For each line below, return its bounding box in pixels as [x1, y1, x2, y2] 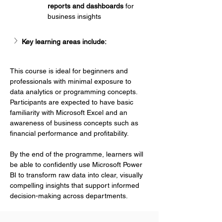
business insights [48, 12, 101, 20]
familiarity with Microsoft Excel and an [10, 109, 129, 116]
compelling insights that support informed [10, 181, 141, 189]
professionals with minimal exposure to [10, 77, 133, 85]
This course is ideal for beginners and [10, 67, 130, 75]
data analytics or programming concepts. [10, 88, 139, 96]
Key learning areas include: [22, 37, 107, 46]
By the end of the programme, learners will [10, 150, 145, 158]
